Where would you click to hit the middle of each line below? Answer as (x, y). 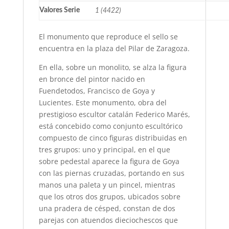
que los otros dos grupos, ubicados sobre (109, 197)
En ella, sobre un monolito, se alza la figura (112, 67)
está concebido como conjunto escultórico (110, 126)
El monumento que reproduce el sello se (108, 37)
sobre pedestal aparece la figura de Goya (109, 162)
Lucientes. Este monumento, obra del (102, 103)
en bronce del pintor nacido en (92, 79)
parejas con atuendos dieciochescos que (108, 220)
